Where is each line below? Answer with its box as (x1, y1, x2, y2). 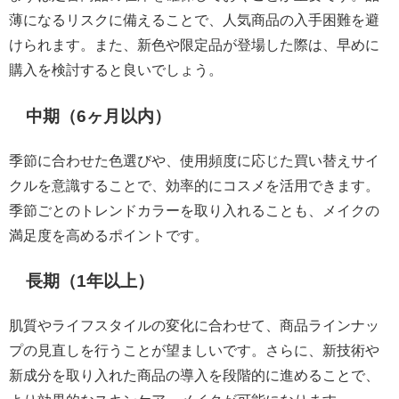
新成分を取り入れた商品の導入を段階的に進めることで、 (9, 367, 379, 382)
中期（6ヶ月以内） (26, 108, 172, 126)
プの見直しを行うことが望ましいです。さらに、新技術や (9, 342, 379, 357)
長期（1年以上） (26, 273, 155, 290)
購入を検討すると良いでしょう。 (9, 62, 223, 77)
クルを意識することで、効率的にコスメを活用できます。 (9, 177, 379, 192)
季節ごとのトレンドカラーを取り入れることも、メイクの (9, 202, 379, 217)
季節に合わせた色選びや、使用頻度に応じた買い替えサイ (9, 152, 379, 167)
